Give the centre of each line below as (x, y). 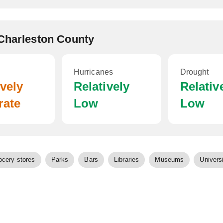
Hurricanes (93, 72)
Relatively (102, 86)
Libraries (127, 160)
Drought (194, 72)
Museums (169, 160)
